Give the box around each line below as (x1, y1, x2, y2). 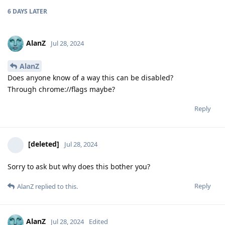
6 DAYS (8, 7, 28, 16)
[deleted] (28, 139, 59, 149)
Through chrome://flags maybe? (8, 84, 115, 94)
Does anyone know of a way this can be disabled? (8, 72, 173, 82)
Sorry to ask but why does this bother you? (8, 161, 150, 171)
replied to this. (34, 181, 78, 191)
